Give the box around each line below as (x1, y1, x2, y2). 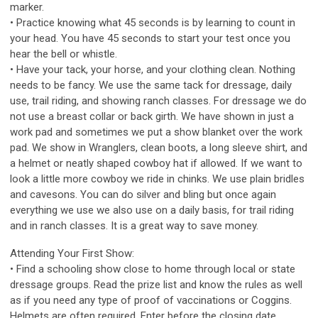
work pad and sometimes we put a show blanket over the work (10, 126, 302, 139)
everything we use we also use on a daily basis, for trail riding (10, 204, 294, 217)
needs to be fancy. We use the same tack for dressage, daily (10, 79, 292, 92)
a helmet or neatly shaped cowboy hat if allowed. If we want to (10, 157, 302, 170)
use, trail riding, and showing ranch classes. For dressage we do (10, 94, 307, 108)
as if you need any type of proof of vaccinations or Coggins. (10, 294, 292, 307)
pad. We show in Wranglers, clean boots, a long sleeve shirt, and (10, 141, 307, 155)
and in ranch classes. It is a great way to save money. (10, 219, 258, 233)
